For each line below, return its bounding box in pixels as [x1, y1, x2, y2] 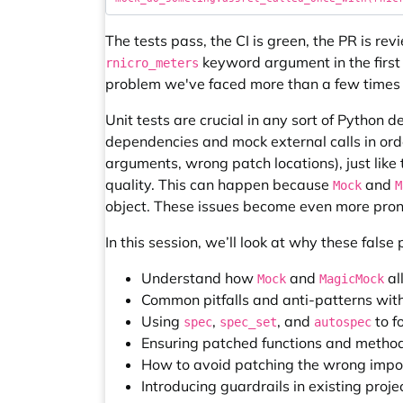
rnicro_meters [105, 56, 199, 70]
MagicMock [319, 272, 384, 286]
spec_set [219, 315, 277, 329]
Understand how [141, 269, 257, 287]
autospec [314, 315, 372, 329]
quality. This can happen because [105, 175, 333, 193]
